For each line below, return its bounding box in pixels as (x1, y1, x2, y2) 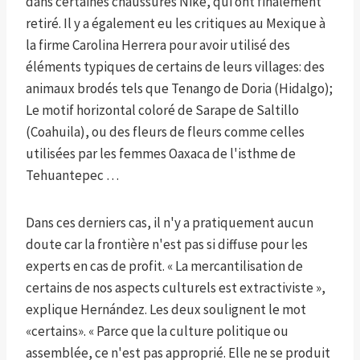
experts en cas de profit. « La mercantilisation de (26, 257, 303, 276)
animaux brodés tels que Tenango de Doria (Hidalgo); (26, 80, 333, 98)
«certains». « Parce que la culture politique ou (26, 322, 288, 341)
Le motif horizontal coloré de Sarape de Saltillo (26, 101, 299, 120)
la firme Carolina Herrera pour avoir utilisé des (26, 36, 290, 55)
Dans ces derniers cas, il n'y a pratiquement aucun (26, 214, 313, 232)
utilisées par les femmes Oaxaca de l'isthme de (26, 145, 296, 163)
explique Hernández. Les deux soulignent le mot (26, 301, 306, 319)
